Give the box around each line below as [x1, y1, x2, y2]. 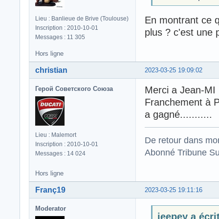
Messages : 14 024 [35, 150, 86, 157]
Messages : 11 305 [35, 33, 85, 41]
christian [35, 66, 67, 75]
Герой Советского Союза [35, 85, 113, 93]
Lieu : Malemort [35, 131, 76, 139]
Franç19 [35, 186, 66, 195]
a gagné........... [145, 109, 212, 120]
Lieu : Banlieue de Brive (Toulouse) [35, 15, 129, 22]
